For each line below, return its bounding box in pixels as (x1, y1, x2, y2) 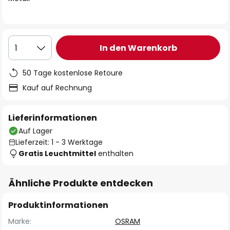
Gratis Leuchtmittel (18, 148, 96, 159)
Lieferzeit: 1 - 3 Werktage (15, 137, 103, 147)
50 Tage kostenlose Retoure (23, 68, 123, 78)
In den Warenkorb (99, 42, 177, 54)
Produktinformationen (8, 199, 108, 211)
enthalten (96, 148, 133, 159)
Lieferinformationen (8, 112, 97, 124)
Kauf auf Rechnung (23, 83, 92, 93)
